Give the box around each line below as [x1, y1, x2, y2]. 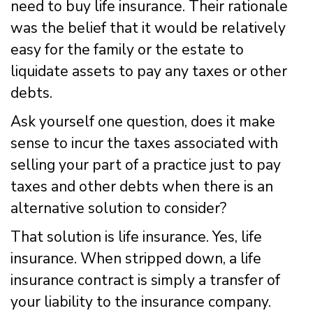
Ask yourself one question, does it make [10, 111, 275, 131]
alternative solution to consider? [10, 198, 226, 218]
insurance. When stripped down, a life [10, 248, 261, 268]
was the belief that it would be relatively [10, 17, 286, 38]
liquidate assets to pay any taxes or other [10, 61, 287, 81]
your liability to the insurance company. [10, 291, 271, 312]
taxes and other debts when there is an [10, 176, 273, 196]
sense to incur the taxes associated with [10, 133, 278, 153]
